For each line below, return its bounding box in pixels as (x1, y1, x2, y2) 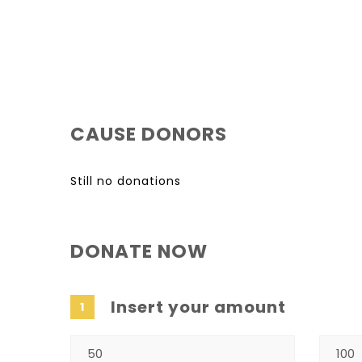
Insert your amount (111, 296, 286, 319)
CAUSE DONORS (70, 121, 227, 148)
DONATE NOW (70, 238, 208, 265)
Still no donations (70, 173, 181, 190)
